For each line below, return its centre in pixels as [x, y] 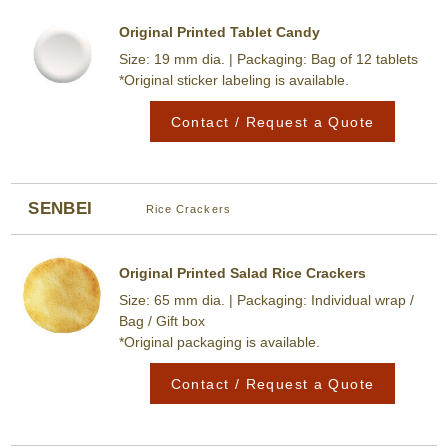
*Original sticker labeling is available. [233, 80]
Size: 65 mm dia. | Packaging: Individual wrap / [266, 300]
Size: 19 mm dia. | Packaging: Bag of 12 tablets [268, 59]
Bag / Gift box [161, 321]
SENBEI [60, 209]
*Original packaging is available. [219, 342]
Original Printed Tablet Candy [219, 32]
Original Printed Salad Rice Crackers [242, 273]
